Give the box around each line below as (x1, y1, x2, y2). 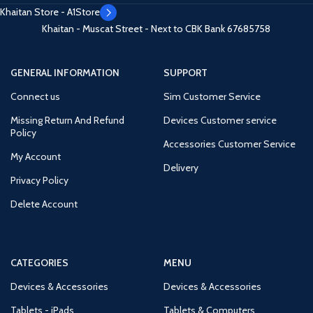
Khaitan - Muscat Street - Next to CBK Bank (42, 22, 228, 35)
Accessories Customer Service (163, 138, 296, 150)
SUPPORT (163, 66, 208, 79)
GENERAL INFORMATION (10, 66, 119, 79)
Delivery (163, 161, 198, 174)
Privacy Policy (10, 174, 68, 187)
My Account (10, 150, 61, 163)
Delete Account (10, 198, 78, 210)
